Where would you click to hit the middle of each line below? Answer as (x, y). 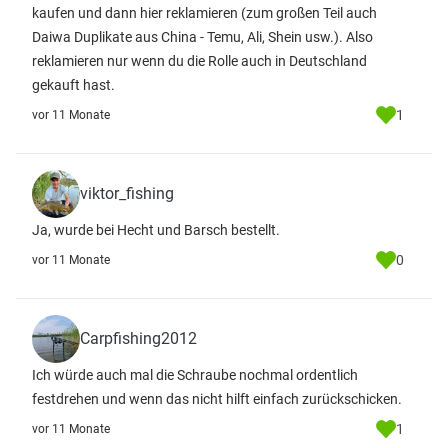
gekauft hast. (73, 85)
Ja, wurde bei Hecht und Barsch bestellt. (156, 230)
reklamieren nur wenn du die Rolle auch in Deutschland (199, 61)
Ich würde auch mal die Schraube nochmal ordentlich (195, 375)
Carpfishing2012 (138, 338)
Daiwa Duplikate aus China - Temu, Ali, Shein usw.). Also (202, 37)
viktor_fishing (127, 193)
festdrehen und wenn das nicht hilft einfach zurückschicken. (217, 399)
